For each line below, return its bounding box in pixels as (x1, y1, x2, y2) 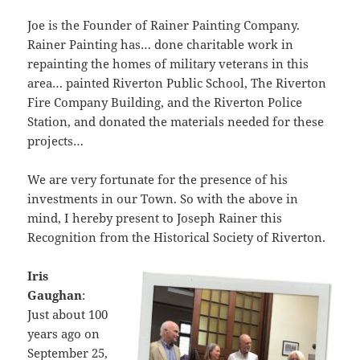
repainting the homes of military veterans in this (27, 55, 309, 72)
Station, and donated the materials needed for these (27, 112, 325, 129)
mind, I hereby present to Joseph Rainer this (27, 209, 283, 226)
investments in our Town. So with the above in (27, 190, 299, 207)
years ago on (27, 325, 100, 342)
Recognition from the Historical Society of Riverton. (27, 228, 326, 245)
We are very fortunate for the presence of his (27, 170, 288, 187)
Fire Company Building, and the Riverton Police (27, 93, 303, 110)
